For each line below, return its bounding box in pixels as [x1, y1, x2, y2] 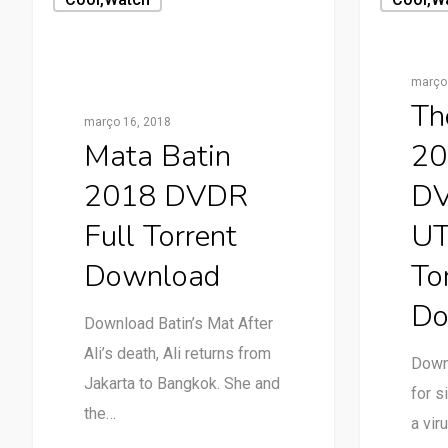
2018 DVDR [83, 175, 248, 217]
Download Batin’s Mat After [83, 313, 273, 333]
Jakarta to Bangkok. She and [83, 373, 280, 393]
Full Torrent [83, 215, 237, 257]
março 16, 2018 [83, 114, 171, 129]
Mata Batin [83, 135, 231, 177]
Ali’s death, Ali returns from [83, 343, 271, 363]
